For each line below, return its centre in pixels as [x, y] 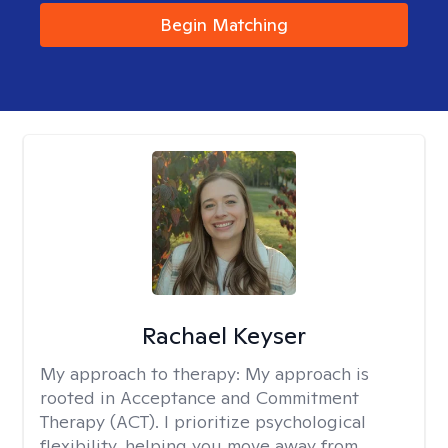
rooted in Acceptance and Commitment [199, 397]
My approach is [307, 373]
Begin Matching [224, 24]
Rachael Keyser [223, 335]
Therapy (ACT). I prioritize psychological [203, 421]
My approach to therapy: [142, 373]
